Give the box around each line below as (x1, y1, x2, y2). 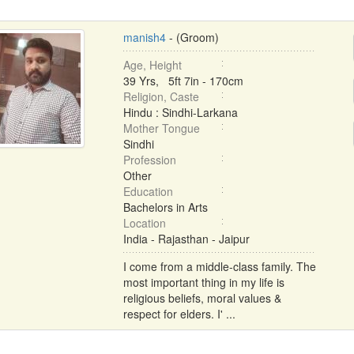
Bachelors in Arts (122, 199, 208, 215)
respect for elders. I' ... (122, 306, 235, 322)
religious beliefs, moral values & (122, 290, 281, 306)
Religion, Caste (122, 88, 199, 104)
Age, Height (122, 57, 182, 73)
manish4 (122, 29, 166, 45)
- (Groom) (165, 29, 219, 45)
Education (122, 183, 173, 199)
